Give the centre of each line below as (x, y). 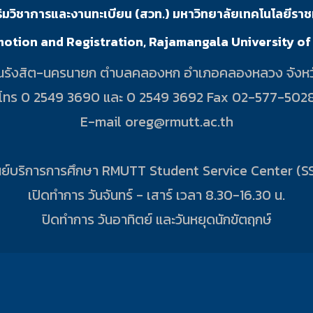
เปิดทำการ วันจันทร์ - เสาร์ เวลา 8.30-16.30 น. (156, 195)
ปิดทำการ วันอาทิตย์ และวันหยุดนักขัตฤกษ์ (156, 219)
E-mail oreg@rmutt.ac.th (156, 121)
